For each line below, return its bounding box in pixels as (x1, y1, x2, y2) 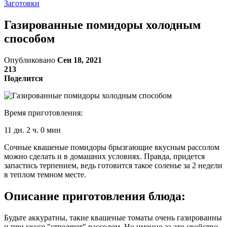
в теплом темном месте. (4, 170, 86, 179)
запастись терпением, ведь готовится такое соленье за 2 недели (4, 161, 222, 170)
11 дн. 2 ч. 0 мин (4, 125, 61, 134)
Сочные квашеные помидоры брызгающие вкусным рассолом (4, 142, 219, 152)
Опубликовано (4, 55, 57, 64)
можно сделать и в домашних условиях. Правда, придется (4, 152, 205, 161)
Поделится (4, 73, 43, 83)
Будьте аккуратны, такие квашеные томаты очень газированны (4, 213, 222, 222)
